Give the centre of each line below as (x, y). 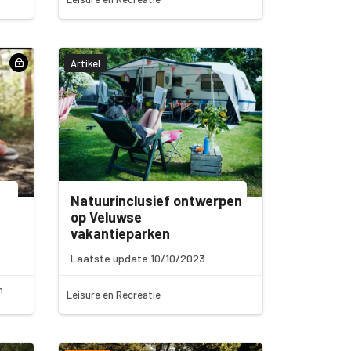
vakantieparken (121, 234)
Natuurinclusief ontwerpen (157, 201)
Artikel (86, 63)
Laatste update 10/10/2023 (138, 259)
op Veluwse (107, 217)
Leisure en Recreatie (114, 295)
